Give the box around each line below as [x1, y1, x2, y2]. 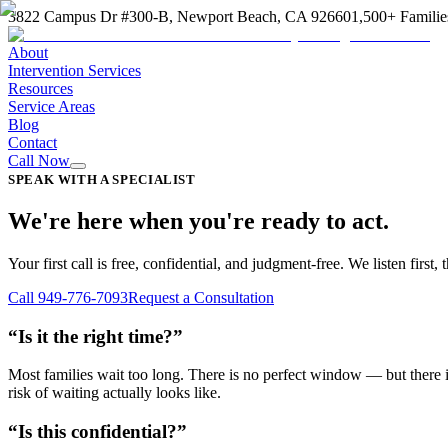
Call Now [8, 152, 70, 169]
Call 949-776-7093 [8, 288, 128, 306]
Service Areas [8, 98, 95, 115]
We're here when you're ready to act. [8, 207, 389, 234]
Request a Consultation [128, 288, 274, 306]
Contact [8, 134, 57, 151]
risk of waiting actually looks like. [8, 384, 221, 402]
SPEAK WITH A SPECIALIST [8, 173, 196, 187]
